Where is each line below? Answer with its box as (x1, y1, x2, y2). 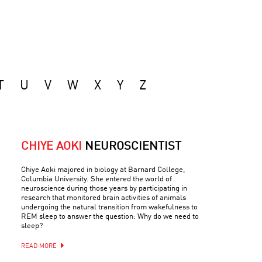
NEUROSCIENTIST (85, 141, 181, 153)
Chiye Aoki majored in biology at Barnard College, (21, 166, 185, 174)
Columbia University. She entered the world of (21, 175, 172, 183)
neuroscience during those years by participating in (21, 185, 187, 192)
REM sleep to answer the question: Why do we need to (21, 213, 199, 220)
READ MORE (21, 243, 57, 250)
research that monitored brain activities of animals (21, 194, 186, 202)
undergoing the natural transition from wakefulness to (21, 204, 198, 211)
